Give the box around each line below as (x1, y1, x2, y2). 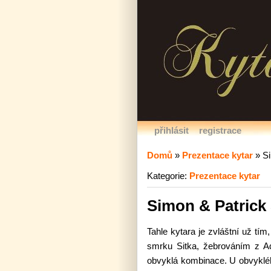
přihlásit (154, 125, 189, 135)
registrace (199, 125, 241, 135)
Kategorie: (147, 171, 189, 181)
